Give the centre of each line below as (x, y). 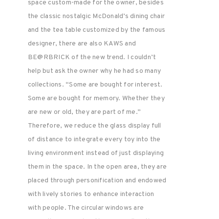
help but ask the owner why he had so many (94, 71)
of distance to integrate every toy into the (94, 140)
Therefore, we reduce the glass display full (94, 126)
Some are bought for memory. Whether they (96, 99)
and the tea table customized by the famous (97, 30)
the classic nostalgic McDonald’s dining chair (96, 16)
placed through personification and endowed (97, 181)
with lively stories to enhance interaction (91, 194)
